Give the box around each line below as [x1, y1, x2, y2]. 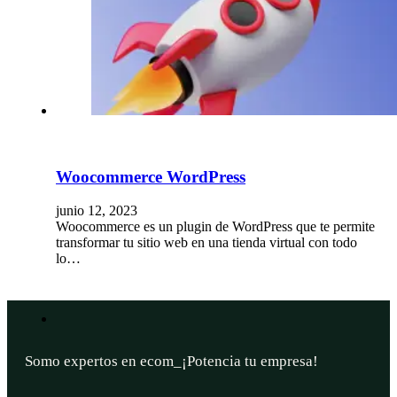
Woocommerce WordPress [56, 167, 245, 186]
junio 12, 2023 [56, 203, 137, 219]
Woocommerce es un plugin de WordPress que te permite [56, 219, 375, 235]
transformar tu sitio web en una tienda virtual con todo [56, 235, 357, 251]
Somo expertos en [25, 353, 140, 370]
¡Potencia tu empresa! [159, 353, 295, 370]
